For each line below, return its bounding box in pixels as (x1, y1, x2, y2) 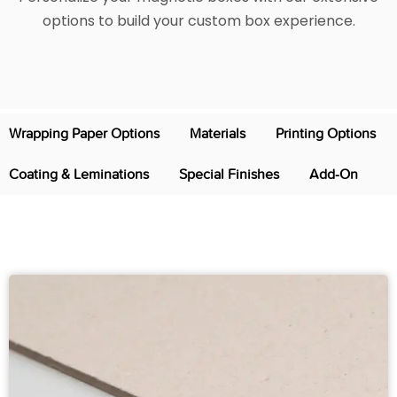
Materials (190, 124, 245, 142)
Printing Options (276, 124, 376, 142)
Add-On (309, 165, 358, 183)
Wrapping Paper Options (9, 124, 160, 142)
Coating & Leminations (9, 165, 149, 183)
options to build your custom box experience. (42, 10, 355, 31)
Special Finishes (179, 165, 279, 183)
